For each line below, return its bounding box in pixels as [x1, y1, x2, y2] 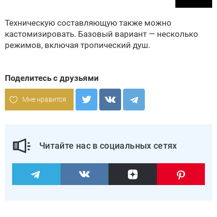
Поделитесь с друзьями [5, 73, 99, 83]
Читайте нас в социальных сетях [39, 140, 177, 151]
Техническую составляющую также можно [5, 18, 171, 28]
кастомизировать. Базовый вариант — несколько [5, 29, 198, 39]
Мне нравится [22, 95, 66, 104]
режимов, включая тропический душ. [5, 40, 150, 50]
